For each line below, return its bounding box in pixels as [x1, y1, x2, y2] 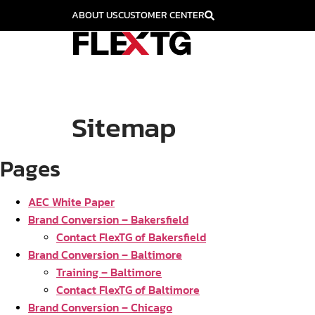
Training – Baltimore [56, 264, 162, 281]
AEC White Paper [28, 193, 115, 210]
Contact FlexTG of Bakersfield [56, 229, 206, 245]
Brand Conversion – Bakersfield [28, 211, 188, 228]
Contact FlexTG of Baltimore [56, 281, 200, 298]
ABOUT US [72, 8, 118, 22]
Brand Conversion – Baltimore [28, 246, 182, 263]
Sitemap [72, 106, 176, 148]
